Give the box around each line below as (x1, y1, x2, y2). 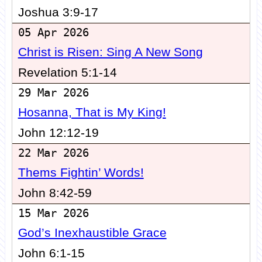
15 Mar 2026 (18, 207, 89, 220)
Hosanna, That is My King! (18, 105, 166, 120)
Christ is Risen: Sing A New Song (18, 45, 203, 60)
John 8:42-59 (18, 186, 92, 201)
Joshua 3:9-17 (18, 5, 98, 20)
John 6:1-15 (18, 246, 85, 261)
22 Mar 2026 (18, 147, 89, 160)
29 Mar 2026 (18, 87, 89, 99)
